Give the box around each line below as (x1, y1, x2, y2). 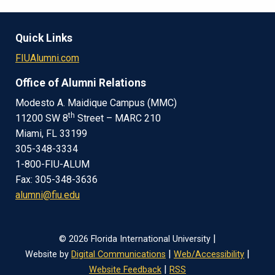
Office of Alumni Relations (15, 76, 146, 89)
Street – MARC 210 (75, 112, 161, 124)
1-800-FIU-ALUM (15, 158, 90, 170)
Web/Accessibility (174, 249, 244, 260)
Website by (25, 249, 71, 260)
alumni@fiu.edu (15, 188, 80, 201)
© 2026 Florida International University (59, 233, 211, 244)
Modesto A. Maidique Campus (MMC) (15, 96, 177, 109)
